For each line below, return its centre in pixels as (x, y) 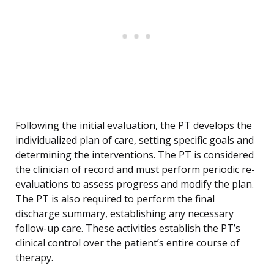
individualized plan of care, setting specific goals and (135, 140)
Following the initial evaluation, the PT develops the (134, 126)
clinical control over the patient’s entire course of (128, 243)
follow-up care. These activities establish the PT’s (128, 228)
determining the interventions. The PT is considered (135, 155)
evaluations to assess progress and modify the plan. (135, 184)
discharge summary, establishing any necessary (124, 214)
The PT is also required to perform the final (115, 199)
